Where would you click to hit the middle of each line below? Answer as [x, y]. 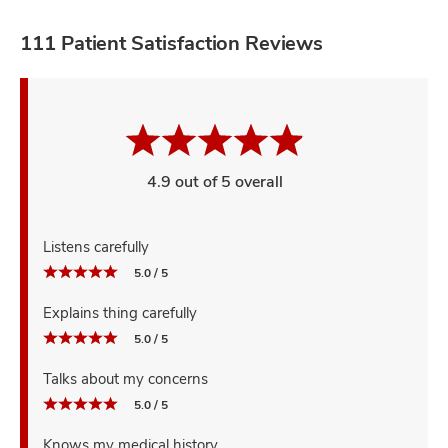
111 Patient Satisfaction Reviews [171, 43]
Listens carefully [96, 246]
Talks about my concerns [125, 378]
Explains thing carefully [120, 312]
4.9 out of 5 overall [215, 181]
